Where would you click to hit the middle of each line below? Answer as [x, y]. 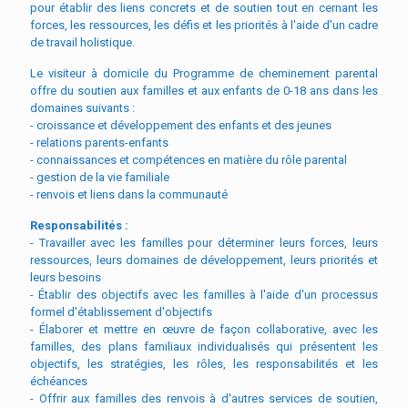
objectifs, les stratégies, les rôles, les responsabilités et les [204, 363]
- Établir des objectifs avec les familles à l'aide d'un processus [204, 294]
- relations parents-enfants [99, 142]
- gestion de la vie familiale [100, 177]
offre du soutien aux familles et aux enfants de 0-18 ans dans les [204, 90]
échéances [59, 381]
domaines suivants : [82, 107]
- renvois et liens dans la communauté [129, 194]
